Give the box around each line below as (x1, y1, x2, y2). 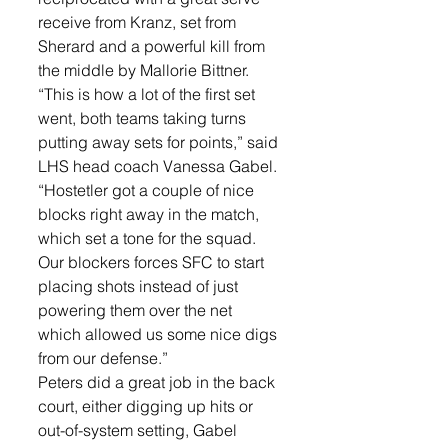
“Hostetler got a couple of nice (38, 179, 258, 200)
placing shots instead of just (38, 275, 242, 296)
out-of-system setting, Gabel (38, 419, 241, 440)
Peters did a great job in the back (38, 371, 279, 392)
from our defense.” (38, 347, 172, 368)
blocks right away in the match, (38, 203, 263, 224)
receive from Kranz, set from (38, 11, 240, 32)
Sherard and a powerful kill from (38, 35, 269, 56)
